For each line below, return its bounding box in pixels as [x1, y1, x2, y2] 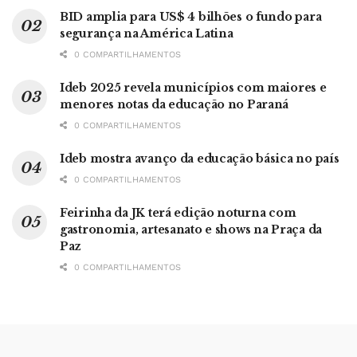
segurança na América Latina [60, 26, 233, 41]
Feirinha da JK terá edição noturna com [60, 206, 296, 221]
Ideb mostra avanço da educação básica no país [60, 151, 339, 167]
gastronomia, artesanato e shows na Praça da [60, 222, 322, 237]
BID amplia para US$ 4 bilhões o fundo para [60, 10, 322, 25]
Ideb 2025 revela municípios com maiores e [60, 80, 327, 96]
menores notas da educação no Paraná [60, 97, 289, 112]
